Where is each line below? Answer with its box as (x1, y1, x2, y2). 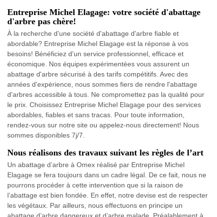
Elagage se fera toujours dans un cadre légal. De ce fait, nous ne (7, 171, 206, 179)
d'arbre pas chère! (7, 16, 76, 27)
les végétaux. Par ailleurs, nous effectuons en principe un (7, 201, 183, 210)
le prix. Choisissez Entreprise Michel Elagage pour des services (7, 101, 201, 109)
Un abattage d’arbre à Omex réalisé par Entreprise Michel (7, 161, 185, 169)
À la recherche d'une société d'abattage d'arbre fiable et (7, 30, 179, 38)
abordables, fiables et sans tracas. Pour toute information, (7, 111, 185, 119)
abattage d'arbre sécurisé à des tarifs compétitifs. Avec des (7, 70, 188, 78)
